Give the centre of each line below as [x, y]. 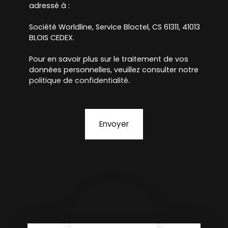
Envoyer [114, 124]
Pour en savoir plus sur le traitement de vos [109, 59]
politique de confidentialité [79, 81]
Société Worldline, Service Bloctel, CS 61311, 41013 [115, 27]
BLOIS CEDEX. [52, 38]
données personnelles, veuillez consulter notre [114, 70]
